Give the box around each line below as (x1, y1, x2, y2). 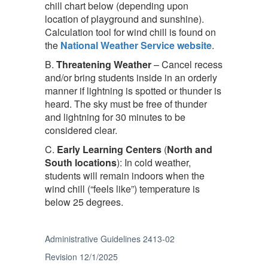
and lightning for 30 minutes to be (45, 110, 185, 124)
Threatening (56, 57, 111, 71)
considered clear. (45, 123, 122, 137)
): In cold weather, (117, 156, 191, 169)
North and (167, 142, 212, 156)
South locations (45, 156, 117, 169)
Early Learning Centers (57, 142, 164, 156)
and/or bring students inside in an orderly (45, 71, 217, 84)
